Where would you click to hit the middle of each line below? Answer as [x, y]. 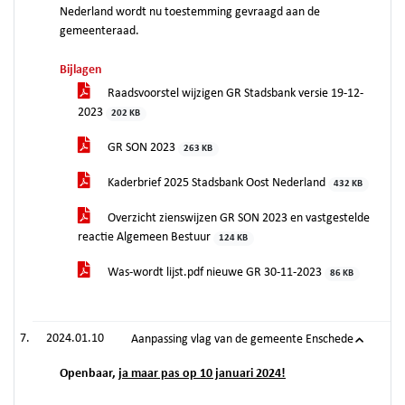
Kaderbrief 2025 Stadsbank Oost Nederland [217, 183]
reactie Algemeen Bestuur [146, 237]
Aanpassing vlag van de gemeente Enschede [242, 339]
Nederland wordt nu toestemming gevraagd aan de [190, 12]
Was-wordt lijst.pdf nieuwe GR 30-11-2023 [215, 273]
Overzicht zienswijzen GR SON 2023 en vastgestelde [237, 218]
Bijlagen [81, 70]
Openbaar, [89, 374]
